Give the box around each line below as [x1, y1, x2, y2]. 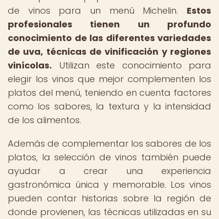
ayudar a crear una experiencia [8, 165, 211, 177]
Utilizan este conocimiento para [52, 59, 211, 71]
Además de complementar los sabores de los [8, 137, 211, 150]
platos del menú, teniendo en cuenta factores [8, 87, 211, 99]
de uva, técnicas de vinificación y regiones [8, 45, 211, 58]
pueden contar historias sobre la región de [8, 192, 211, 204]
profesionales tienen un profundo [8, 18, 211, 30]
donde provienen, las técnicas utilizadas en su [8, 206, 211, 218]
